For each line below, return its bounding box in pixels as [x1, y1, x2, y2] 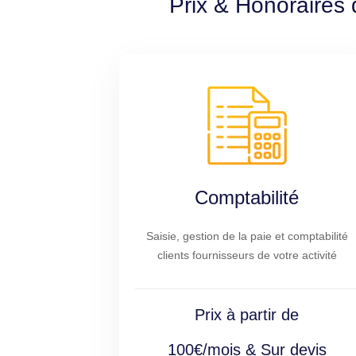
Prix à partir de [195, 306, 300, 323]
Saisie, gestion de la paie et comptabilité [145, 230, 348, 242]
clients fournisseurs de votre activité [157, 249, 337, 261]
